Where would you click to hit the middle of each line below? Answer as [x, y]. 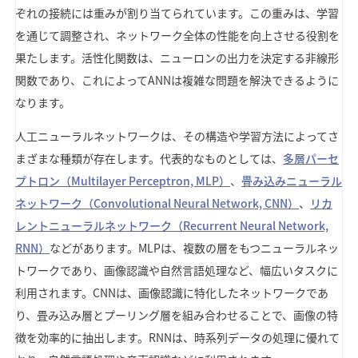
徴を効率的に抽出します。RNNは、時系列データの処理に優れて [178, 337]
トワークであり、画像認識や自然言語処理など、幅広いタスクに [177, 270]
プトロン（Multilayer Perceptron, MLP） [123, 180]
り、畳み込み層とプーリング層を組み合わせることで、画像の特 [177, 314]
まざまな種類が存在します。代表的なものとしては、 [149, 158]
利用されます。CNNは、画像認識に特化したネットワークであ [172, 292]
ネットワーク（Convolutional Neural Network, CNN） [157, 203]
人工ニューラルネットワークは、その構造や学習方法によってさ [177, 135]
